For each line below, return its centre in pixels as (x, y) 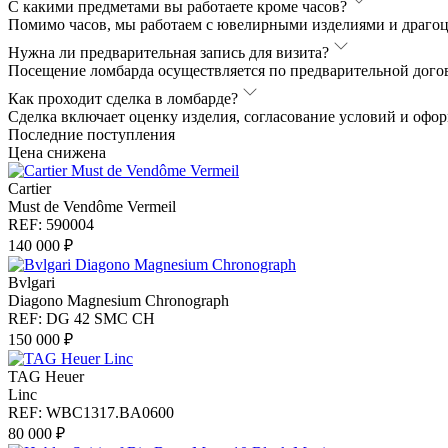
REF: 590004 (51, 224)
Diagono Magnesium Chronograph (118, 300)
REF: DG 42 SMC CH (81, 318)
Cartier (29, 188)
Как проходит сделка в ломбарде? (123, 98)
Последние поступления (91, 134)
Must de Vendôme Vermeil (92, 206)
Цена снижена (57, 152)
